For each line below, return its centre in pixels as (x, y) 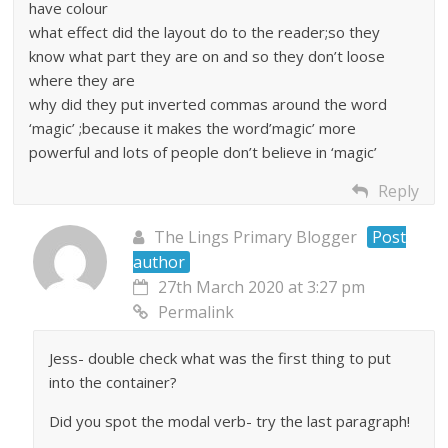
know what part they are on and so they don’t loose (207, 56)
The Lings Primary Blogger (256, 237)
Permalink (196, 312)
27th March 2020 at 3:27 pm (262, 287)
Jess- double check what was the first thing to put (220, 358)
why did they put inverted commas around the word (208, 104)
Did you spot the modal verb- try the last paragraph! (230, 421)
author (159, 262)
